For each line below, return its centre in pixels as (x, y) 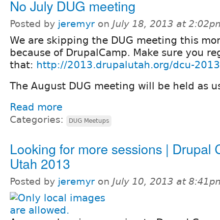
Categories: (38, 119)
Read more (36, 107)
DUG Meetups (89, 121)
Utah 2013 (40, 163)
